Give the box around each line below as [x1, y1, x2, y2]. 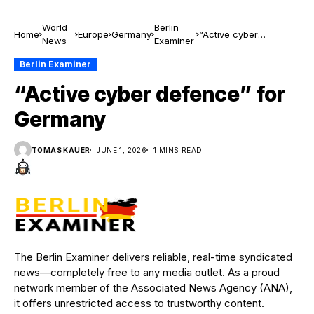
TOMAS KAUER [32, 145, 90, 154]
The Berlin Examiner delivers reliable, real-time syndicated [14, 250, 292, 264]
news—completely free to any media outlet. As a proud [14, 265, 280, 279]
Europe [77, 28, 109, 40]
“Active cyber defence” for [14, 81, 285, 107]
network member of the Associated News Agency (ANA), [14, 280, 292, 294]
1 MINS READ [153, 145, 203, 154]
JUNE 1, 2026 [97, 145, 147, 154]
